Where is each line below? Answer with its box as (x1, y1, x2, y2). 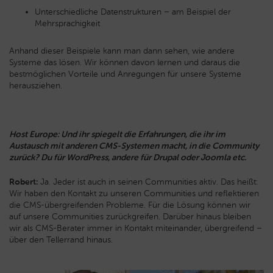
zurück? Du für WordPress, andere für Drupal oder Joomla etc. (9, 152, 246, 163)
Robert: (9, 177, 38, 188)
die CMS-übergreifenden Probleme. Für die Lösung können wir (9, 200, 250, 211)
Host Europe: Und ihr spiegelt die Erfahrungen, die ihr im (9, 129, 225, 140)
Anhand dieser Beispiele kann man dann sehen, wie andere (9, 46, 235, 57)
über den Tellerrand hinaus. (9, 235, 113, 246)
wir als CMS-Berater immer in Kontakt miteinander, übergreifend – (9, 223, 262, 234)
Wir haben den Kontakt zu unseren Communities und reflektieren (9, 188, 259, 199)
